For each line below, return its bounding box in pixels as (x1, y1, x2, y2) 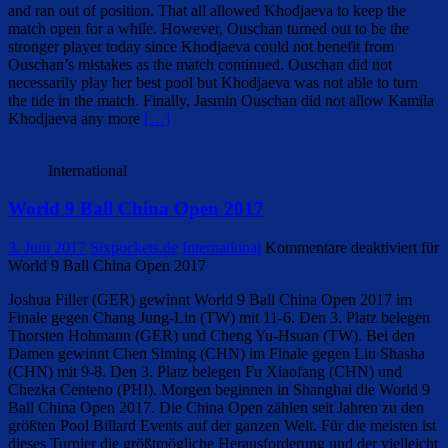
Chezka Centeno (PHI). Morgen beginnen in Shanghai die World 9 (8, 381, 430, 398)
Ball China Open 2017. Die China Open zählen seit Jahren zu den (8, 399, 424, 416)
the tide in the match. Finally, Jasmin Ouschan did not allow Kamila (8, 91, 434, 109)
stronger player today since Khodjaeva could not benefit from (8, 37, 394, 55)
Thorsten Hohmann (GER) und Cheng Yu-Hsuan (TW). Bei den (8, 327, 415, 344)
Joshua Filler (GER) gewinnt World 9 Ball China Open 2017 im (8, 291, 412, 308)
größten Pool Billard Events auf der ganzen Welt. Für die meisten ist (8, 417, 436, 434)
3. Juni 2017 (8, 239, 86, 256)
